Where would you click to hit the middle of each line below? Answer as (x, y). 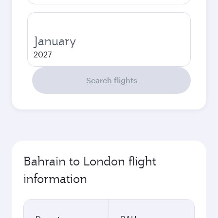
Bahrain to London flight (90, 161)
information (55, 179)
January (55, 41)
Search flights (111, 80)
